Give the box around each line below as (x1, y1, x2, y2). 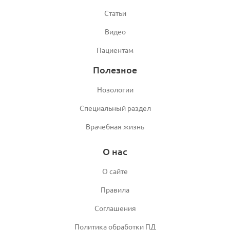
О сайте (102, 167, 128, 176)
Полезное (93, 64, 137, 75)
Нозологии (97, 85, 133, 94)
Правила (101, 185, 129, 194)
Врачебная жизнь (86, 122, 144, 131)
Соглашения (94, 204, 136, 213)
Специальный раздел (79, 104, 151, 112)
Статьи (104, 9, 126, 17)
